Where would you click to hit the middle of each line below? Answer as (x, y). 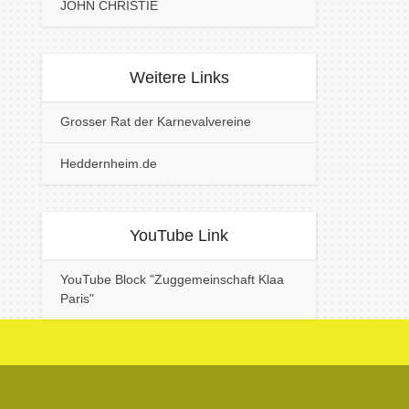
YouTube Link (179, 236)
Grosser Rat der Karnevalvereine (156, 121)
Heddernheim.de (109, 163)
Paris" (77, 299)
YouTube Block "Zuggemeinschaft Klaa (172, 279)
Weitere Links (179, 78)
